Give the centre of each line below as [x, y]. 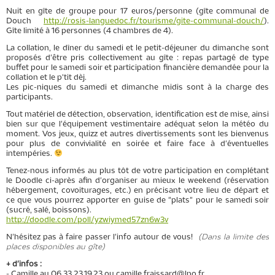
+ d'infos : [24, 264]
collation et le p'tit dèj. [46, 78]
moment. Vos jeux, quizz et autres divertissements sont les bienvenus [137, 134]
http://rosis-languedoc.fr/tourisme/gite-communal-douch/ [154, 21]
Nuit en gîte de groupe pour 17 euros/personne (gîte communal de [137, 12]
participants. [29, 98]
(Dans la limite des [234, 237]
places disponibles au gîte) [56, 247]
